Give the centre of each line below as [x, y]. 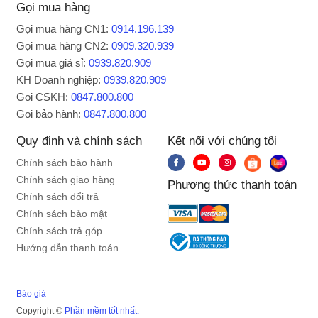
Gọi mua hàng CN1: [64, 29]
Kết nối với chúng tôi [222, 141]
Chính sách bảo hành [65, 163]
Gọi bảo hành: [50, 114]
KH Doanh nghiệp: [60, 80]
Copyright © [41, 311]
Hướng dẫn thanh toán [68, 248]
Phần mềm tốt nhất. [102, 311]
